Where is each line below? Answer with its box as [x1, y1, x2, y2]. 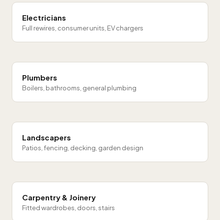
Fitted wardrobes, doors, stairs [22, 204, 115, 212]
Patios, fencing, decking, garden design [22, 144, 143, 152]
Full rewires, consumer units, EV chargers [22, 24, 143, 32]
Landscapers [22, 133, 71, 142]
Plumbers [22, 73, 57, 82]
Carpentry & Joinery [22, 192, 96, 202]
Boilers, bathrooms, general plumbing [22, 84, 137, 92]
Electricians [22, 13, 66, 22]
